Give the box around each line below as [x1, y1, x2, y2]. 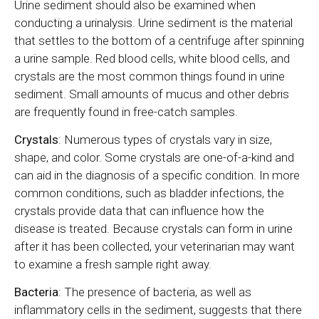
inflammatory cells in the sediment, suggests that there [14, 302, 302, 317]
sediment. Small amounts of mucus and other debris [14, 87, 289, 102]
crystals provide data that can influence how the [14, 204, 264, 219]
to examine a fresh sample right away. [14, 257, 211, 272]
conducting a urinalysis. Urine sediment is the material [14, 16, 293, 31]
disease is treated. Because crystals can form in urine [14, 221, 293, 236]
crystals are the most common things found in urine [14, 69, 285, 84]
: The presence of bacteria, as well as [58, 284, 251, 299]
